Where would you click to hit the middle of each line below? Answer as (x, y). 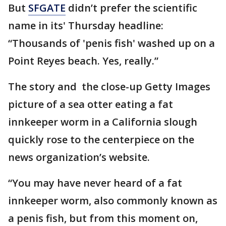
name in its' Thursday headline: (86, 25)
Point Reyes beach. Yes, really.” (84, 61)
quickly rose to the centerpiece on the (101, 139)
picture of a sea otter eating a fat (91, 104)
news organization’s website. (79, 157)
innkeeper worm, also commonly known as (113, 200)
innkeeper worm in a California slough (103, 122)
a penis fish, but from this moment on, (103, 218)
